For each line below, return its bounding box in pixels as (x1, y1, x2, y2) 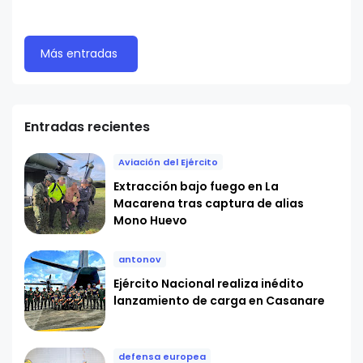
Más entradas (41, 45, 117, 62)
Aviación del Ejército (118, 156, 218, 169)
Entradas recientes (24, 117, 150, 137)
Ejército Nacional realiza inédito (113, 275, 304, 293)
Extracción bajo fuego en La (113, 178, 279, 195)
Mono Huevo (113, 212, 187, 229)
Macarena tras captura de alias (113, 195, 304, 212)
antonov (118, 253, 161, 267)
